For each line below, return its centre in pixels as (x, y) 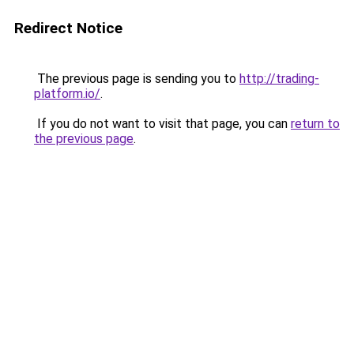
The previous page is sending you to (137, 79)
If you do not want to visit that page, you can (162, 124)
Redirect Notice (68, 28)
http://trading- (279, 79)
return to (315, 124)
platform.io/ (67, 94)
